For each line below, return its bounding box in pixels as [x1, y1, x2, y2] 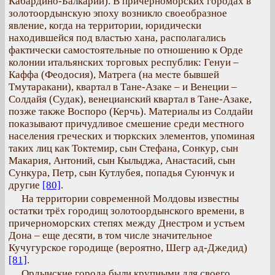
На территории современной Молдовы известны [21, 193, 239, 204]
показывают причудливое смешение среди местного [9, 118, 244, 130]
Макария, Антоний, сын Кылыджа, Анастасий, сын [9, 155, 235, 166]
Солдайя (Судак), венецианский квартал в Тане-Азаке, [9, 93, 252, 105]
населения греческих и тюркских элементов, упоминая [9, 130, 255, 142]
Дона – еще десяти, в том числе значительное [9, 230, 212, 241]
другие [9, 179, 42, 191]
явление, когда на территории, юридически [9, 20, 201, 31]
